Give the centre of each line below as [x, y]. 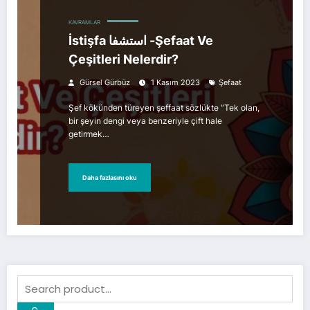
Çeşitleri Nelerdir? [124, 60]
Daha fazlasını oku [110, 177]
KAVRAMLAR [84, 23]
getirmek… [89, 134]
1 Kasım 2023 [175, 83]
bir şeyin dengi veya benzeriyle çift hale [145, 121]
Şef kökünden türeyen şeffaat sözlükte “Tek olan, [164, 108]
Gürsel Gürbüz [105, 83]
